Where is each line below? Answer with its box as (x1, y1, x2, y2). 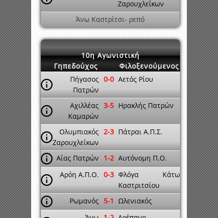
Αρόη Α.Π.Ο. (60, 170, 99, 179)
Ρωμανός (70, 196, 99, 205)
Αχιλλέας (70, 101, 99, 110)
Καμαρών (68, 111, 99, 121)
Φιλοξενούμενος (119, 61, 179, 71)
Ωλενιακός (118, 196, 152, 205)
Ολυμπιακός (59, 127, 99, 136)
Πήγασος (70, 74, 99, 84)
